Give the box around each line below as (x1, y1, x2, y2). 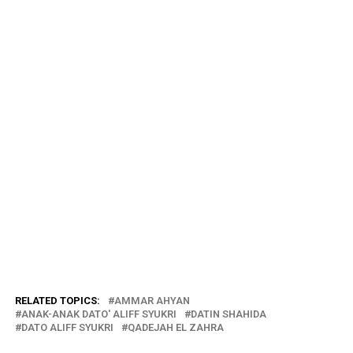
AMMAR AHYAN (113, 294, 190, 307)
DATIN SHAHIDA (190, 307, 266, 320)
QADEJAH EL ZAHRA (127, 321, 224, 333)
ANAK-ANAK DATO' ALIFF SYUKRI (20, 307, 176, 320)
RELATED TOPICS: (14, 294, 100, 307)
